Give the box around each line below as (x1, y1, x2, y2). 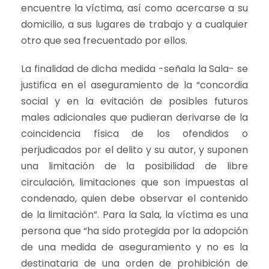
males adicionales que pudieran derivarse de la (21, 110, 248, 124)
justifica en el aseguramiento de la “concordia (21, 78, 248, 92)
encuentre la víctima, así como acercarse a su (21, 1, 248, 15)
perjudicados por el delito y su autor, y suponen (21, 143, 248, 157)
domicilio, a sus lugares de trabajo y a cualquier (21, 17, 248, 31)
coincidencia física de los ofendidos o (21, 127, 248, 141)
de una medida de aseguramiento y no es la (21, 240, 248, 254)
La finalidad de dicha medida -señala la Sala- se (21, 62, 248, 76)
